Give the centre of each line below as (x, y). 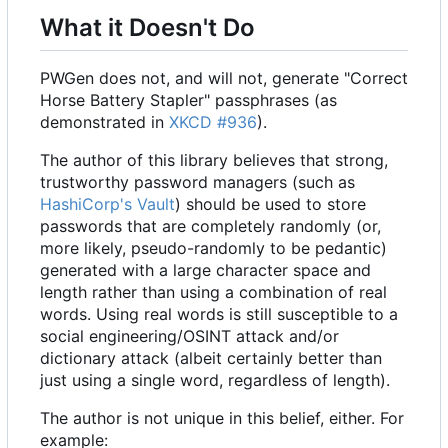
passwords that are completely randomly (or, (210, 225)
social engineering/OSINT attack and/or (189, 335)
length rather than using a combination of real (213, 291)
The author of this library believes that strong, (214, 159)
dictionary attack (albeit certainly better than (211, 357)
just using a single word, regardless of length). (215, 379)
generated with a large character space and (205, 269)
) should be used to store (270, 203)
